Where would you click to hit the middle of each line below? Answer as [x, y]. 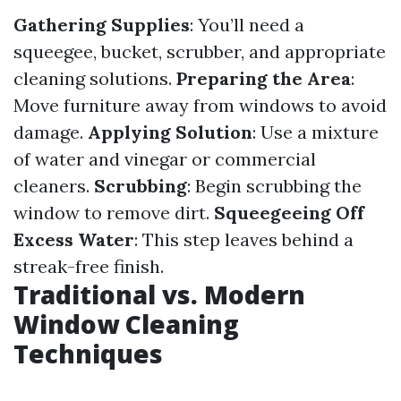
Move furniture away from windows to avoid [200, 105]
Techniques [88, 354]
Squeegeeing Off [289, 213]
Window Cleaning [126, 324]
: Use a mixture [316, 132]
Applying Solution [170, 132]
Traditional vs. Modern [159, 294]
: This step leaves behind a [244, 239]
